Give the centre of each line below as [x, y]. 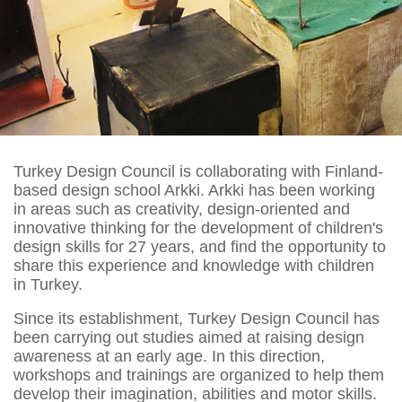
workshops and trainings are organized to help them [199, 375]
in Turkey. [48, 284]
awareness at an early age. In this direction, [169, 356]
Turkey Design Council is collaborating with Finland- [198, 171]
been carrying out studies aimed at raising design [189, 337]
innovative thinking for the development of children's [198, 228]
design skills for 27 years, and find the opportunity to [200, 247]
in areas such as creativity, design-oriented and [182, 209]
